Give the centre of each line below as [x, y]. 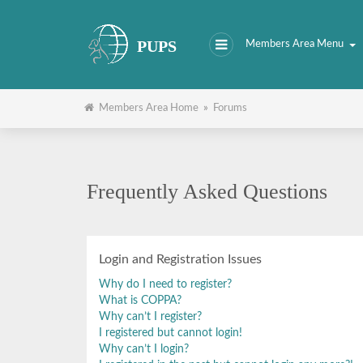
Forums [230, 108]
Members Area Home [146, 108]
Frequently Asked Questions [207, 192]
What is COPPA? [140, 300]
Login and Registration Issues [180, 259]
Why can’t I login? [144, 349]
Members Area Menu [295, 44]
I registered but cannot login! [171, 333]
